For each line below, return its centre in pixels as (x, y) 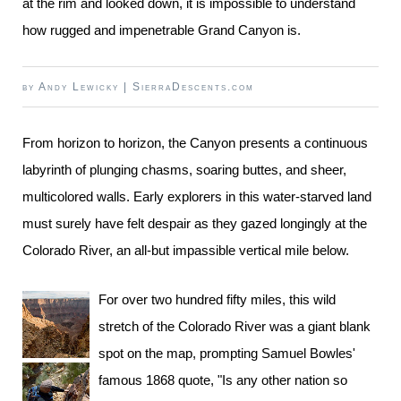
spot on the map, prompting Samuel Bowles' (227, 353)
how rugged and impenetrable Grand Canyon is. (162, 30)
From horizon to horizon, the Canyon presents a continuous (195, 143)
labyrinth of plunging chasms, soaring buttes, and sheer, (184, 170)
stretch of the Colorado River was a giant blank (235, 326)
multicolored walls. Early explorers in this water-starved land (197, 196)
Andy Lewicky (79, 87)
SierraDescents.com (193, 87)
